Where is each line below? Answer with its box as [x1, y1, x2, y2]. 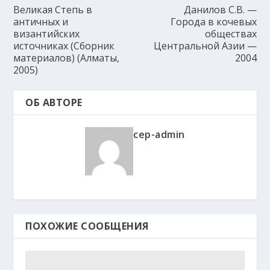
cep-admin [133, 128, 185, 141]
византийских [13, 27, 80, 40]
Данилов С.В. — [183, 3, 257, 16]
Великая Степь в [13, 3, 93, 16]
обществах [204, 27, 257, 40]
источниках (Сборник [13, 39, 115, 52]
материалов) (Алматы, [13, 51, 120, 64]
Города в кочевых [170, 15, 257, 28]
